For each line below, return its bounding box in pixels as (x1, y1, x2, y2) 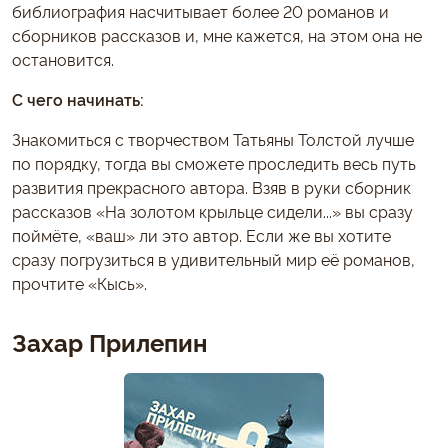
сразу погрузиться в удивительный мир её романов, (12, 247, 415, 270)
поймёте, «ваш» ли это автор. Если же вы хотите (12, 223, 391, 246)
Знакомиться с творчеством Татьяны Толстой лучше (12, 127, 414, 150)
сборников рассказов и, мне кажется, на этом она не (12, 23, 422, 46)
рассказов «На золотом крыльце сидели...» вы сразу (12, 199, 413, 222)
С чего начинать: (12, 87, 144, 110)
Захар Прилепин (12, 324, 207, 358)
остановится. (12, 47, 114, 70)
